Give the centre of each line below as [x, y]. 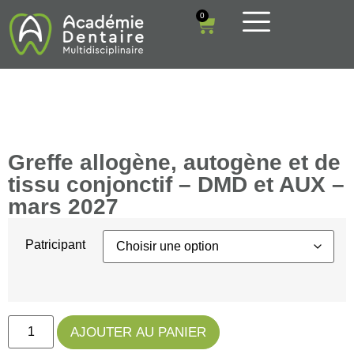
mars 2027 [63, 207]
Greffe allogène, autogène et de [174, 163]
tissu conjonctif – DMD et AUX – [176, 185]
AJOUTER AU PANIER [139, 332]
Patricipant [55, 245]
